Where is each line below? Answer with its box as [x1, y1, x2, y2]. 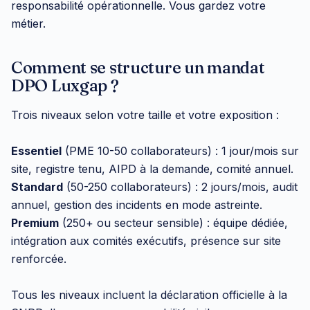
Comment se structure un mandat [11, 57, 265, 78]
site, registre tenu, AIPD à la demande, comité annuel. [11, 162, 293, 176]
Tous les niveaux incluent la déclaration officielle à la [11, 288, 287, 302]
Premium [11, 216, 59, 230]
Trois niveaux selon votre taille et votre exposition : [11, 108, 279, 122]
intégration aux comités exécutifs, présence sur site [11, 234, 281, 248]
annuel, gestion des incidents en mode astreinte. [11, 198, 262, 212]
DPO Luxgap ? [11, 75, 119, 96]
